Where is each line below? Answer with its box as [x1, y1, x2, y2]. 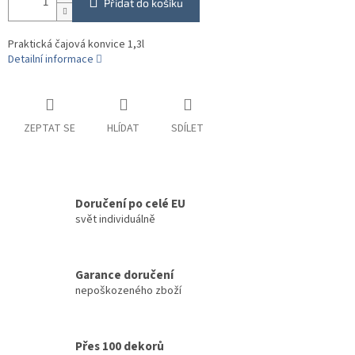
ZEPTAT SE [24, 120, 75, 137]
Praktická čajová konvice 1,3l [8, 36, 144, 53]
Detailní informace [8, 52, 94, 68]
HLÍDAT [107, 120, 139, 137]
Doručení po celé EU [75, 194, 185, 212]
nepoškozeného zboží [75, 282, 181, 299]
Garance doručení [75, 265, 174, 284]
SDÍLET [171, 120, 204, 137]
